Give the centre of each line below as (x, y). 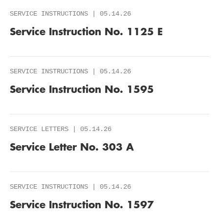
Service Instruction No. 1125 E (86, 31)
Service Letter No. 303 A (72, 147)
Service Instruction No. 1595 (82, 89)
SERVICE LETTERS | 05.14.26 (61, 129)
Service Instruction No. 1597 (82, 204)
